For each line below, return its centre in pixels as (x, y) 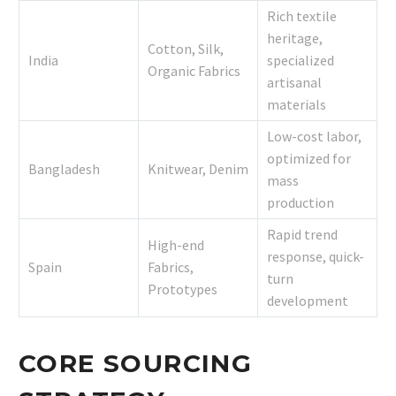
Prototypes (183, 289)
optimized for (309, 158)
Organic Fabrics (194, 70)
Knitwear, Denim (198, 168)
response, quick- (316, 256)
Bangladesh (64, 168)
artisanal (294, 82)
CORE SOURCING (136, 364)
